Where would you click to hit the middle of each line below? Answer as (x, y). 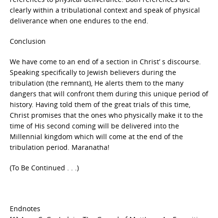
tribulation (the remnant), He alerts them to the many (97, 83)
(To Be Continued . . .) (44, 168)
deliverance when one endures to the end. (79, 21)
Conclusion (28, 41)
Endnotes (25, 209)
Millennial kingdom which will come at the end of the (96, 136)
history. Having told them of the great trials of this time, (100, 104)
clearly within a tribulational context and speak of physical (105, 10)
